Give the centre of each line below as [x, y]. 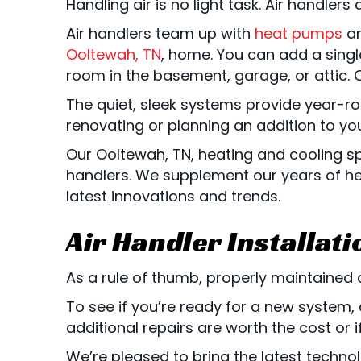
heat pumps [299, 33]
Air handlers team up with [160, 33]
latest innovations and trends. [173, 196]
